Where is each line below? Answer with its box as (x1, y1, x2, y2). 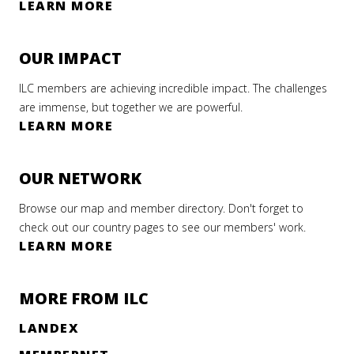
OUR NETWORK (19, 168, 141, 190)
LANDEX (19, 319, 79, 337)
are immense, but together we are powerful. (19, 100, 243, 115)
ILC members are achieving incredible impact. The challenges (19, 81, 327, 96)
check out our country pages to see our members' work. (19, 220, 306, 235)
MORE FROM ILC (19, 288, 149, 310)
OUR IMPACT (19, 47, 122, 70)
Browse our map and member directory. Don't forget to (19, 201, 303, 217)
